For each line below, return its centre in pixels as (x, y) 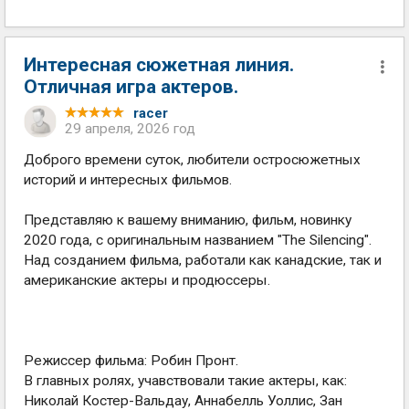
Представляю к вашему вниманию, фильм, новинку (188, 220)
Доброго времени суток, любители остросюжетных (192, 160)
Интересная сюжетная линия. (159, 65)
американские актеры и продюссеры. (147, 280)
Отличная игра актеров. (131, 87)
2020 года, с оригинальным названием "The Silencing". (198, 240)
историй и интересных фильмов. (128, 180)
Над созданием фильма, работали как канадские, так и (203, 260)
